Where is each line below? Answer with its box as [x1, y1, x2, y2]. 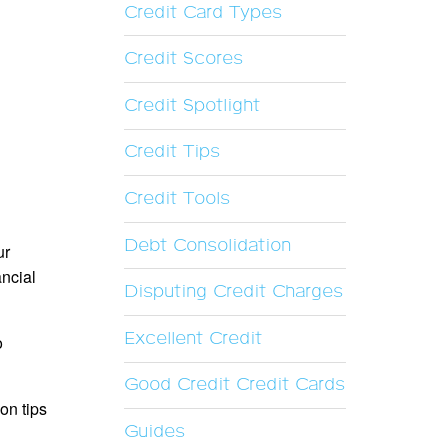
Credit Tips [123, 141, 220, 164]
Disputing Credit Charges [123, 281, 343, 304]
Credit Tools [123, 187, 230, 210]
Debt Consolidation [123, 234, 291, 257]
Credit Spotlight [123, 94, 260, 117]
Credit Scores [123, 48, 243, 71]
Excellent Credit [123, 327, 262, 350]
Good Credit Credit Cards [123, 374, 345, 397]
